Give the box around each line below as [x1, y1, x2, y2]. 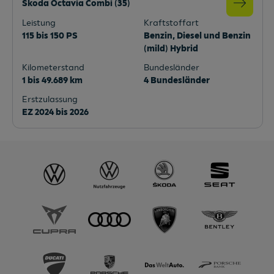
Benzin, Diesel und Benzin [144, 31, 251, 41]
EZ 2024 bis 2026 [22, 107, 89, 117]
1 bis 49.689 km [22, 75, 83, 86]
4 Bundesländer [144, 75, 210, 86]
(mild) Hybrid [144, 43, 198, 54]
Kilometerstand [22, 62, 84, 73]
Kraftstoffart [144, 18, 199, 28]
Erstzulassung [22, 94, 78, 105]
